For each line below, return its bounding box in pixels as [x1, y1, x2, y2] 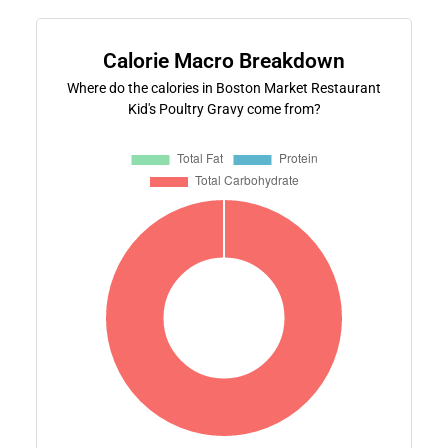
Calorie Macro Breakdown [103, 48, 345, 73]
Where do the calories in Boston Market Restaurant [67, 79, 381, 96]
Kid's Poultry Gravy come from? [127, 100, 321, 117]
